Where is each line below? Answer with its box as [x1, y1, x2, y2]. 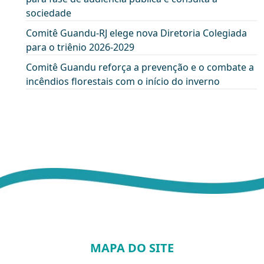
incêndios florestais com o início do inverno [26, 75, 220, 88]
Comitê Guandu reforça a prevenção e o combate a [26, 61, 254, 74]
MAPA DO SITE [90, 240, 174, 256]
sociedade [26, 6, 71, 20]
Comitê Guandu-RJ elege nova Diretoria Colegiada [26, 27, 247, 40]
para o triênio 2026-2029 [26, 41, 134, 54]
